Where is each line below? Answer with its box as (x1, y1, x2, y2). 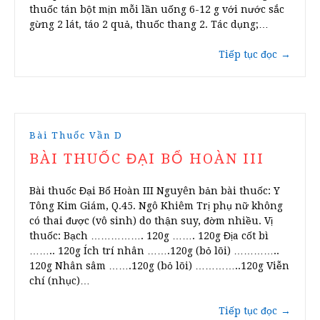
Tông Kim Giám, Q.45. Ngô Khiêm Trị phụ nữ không (29, 200, 283, 212)
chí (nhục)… (29, 275, 90, 287)
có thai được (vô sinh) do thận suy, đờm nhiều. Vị (29, 215, 273, 227)
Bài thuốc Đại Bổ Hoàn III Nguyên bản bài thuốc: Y (29, 185, 280, 197)
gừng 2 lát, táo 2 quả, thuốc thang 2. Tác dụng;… (29, 19, 269, 31)
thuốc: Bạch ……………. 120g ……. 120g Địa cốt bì (29, 230, 269, 242)
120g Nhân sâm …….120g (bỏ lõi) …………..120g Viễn (29, 260, 289, 272)
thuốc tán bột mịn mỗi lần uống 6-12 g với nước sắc (29, 4, 284, 16)
